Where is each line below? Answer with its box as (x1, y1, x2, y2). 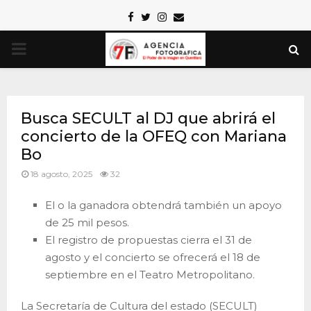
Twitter (149, 10, 186, 23)
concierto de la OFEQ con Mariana (21, 127, 287, 146)
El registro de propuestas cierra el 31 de (45, 233, 252, 246)
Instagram (165, 10, 219, 23)
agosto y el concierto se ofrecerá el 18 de (45, 250, 260, 264)
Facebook (133, 10, 187, 23)
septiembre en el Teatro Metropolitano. (45, 267, 255, 281)
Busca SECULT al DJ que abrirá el (21, 109, 276, 128)
